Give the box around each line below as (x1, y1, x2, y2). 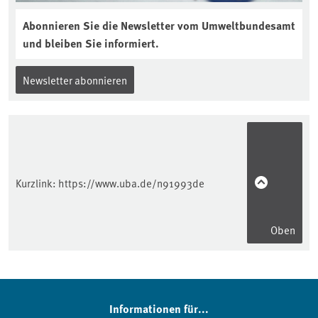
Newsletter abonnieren (23, 72, 127, 88)
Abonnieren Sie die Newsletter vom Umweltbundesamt (23, 17, 295, 34)
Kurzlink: (16, 175, 58, 191)
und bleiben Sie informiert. (23, 35, 159, 52)
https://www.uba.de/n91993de (58, 175, 204, 191)
